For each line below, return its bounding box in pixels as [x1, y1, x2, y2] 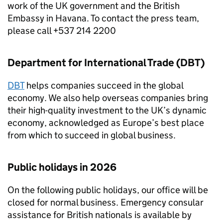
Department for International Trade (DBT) [7, 56, 205, 69]
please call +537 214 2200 [7, 25, 116, 36]
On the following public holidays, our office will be [7, 184, 208, 196]
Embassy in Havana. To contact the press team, [7, 12, 199, 24]
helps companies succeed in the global [24, 80, 183, 91]
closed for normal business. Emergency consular [7, 197, 204, 208]
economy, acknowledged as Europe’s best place [7, 117, 204, 128]
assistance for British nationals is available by [7, 209, 192, 221]
